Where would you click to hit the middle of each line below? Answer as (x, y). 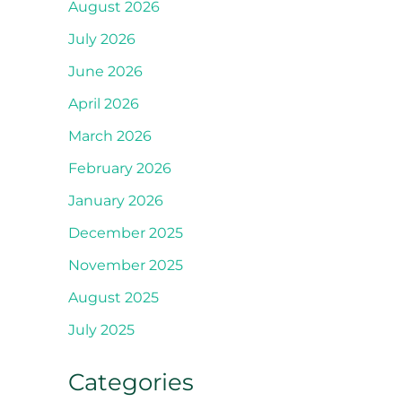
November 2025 (126, 265)
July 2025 (101, 329)
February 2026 (120, 168)
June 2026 (105, 71)
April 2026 (104, 103)
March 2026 (110, 135)
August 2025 (114, 297)
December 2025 (126, 232)
